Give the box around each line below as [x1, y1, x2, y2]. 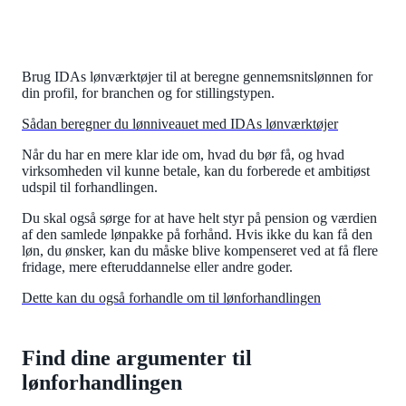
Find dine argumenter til [22, 346, 252, 371]
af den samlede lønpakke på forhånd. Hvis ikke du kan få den [22, 227, 372, 243]
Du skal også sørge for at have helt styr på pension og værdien [22, 210, 377, 227]
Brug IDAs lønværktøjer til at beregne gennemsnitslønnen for [22, 69, 372, 85]
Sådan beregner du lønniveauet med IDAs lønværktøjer [22, 116, 338, 132]
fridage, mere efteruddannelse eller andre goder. [22, 259, 293, 275]
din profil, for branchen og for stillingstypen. [22, 85, 278, 101]
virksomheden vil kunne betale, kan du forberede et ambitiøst [22, 163, 370, 179]
